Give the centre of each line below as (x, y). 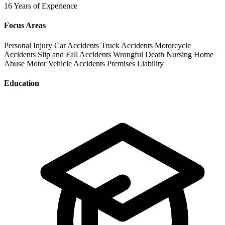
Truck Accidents (128, 45)
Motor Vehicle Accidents (67, 63)
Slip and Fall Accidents (75, 54)
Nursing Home (190, 54)
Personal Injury (29, 45)
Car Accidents (78, 45)
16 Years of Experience (41, 6)
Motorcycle (173, 45)
